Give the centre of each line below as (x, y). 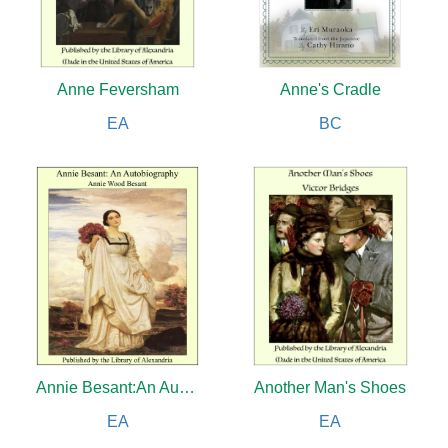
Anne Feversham (117, 90)
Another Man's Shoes (330, 388)
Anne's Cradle (330, 90)
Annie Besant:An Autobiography (187, 388)
